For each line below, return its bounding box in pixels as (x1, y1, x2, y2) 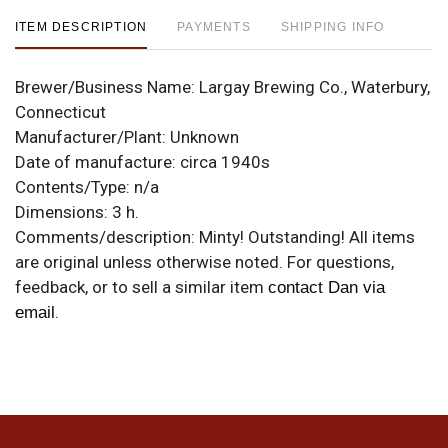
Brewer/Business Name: (15, 76, 199, 97)
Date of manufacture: (15, 151, 180, 172)
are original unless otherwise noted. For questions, (15, 251, 394, 272)
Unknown (170, 126, 239, 147)
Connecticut (15, 101, 106, 122)
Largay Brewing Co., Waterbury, (199, 76, 430, 97)
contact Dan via (268, 277, 385, 297)
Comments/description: (15, 226, 199, 247)
